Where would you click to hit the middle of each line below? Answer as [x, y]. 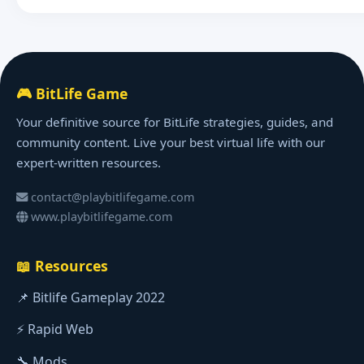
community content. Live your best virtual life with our [171, 143]
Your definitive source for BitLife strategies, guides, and [175, 122]
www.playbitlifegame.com [100, 216]
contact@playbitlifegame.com [113, 197]
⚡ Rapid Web [55, 329]
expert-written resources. [89, 163]
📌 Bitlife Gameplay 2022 [91, 297]
